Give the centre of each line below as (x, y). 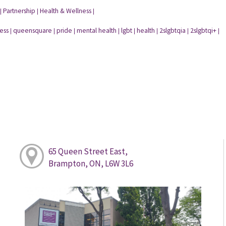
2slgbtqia (172, 31)
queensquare (32, 31)
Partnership (19, 11)
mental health (96, 31)
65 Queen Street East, (88, 151)
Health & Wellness (65, 11)
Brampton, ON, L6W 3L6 (91, 163)
